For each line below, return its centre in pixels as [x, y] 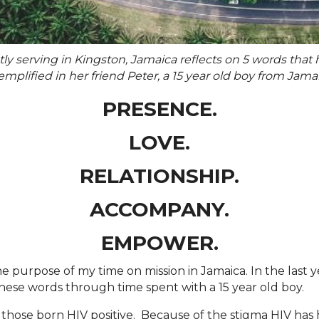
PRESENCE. [159, 109]
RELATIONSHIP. [159, 176]
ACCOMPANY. [159, 210]
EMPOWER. [159, 243]
